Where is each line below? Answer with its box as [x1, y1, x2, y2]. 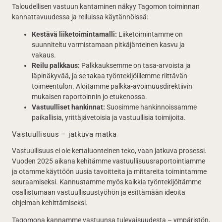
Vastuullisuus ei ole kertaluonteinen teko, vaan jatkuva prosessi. [12, 147, 207, 155]
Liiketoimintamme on [117, 30, 183, 38]
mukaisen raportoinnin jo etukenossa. [32, 93, 147, 101]
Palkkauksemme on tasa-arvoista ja [80, 61, 191, 69]
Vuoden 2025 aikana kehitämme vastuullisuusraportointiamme [12, 157, 205, 165]
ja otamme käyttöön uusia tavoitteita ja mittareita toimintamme [12, 167, 207, 175]
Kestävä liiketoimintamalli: [32, 30, 117, 38]
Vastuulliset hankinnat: [32, 103, 107, 111]
